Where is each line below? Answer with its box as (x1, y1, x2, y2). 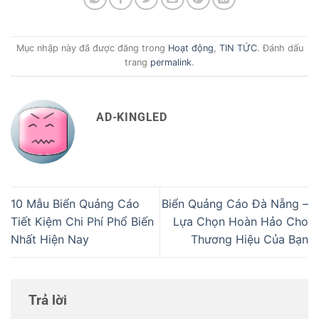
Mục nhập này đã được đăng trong (16, 43, 168, 54)
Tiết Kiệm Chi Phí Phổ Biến (11, 214, 154, 229)
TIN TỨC (219, 43, 257, 54)
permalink (150, 57, 192, 68)
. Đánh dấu (256, 43, 303, 54)
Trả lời (28, 291, 70, 308)
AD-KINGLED (96, 110, 167, 125)
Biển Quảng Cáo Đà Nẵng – (162, 197, 308, 211)
